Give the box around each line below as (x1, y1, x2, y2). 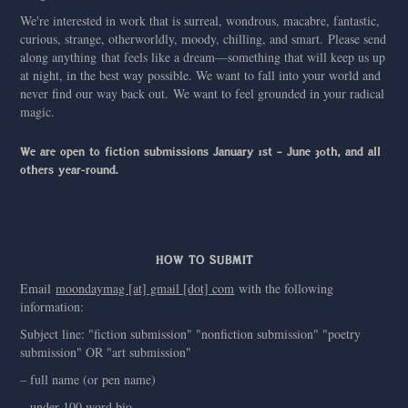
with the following (234, 280, 334, 297)
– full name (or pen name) (20, 371, 157, 388)
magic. (20, 103, 56, 120)
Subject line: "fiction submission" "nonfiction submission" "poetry (20, 325, 362, 342)
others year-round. (20, 162, 119, 177)
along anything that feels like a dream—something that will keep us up (20, 48, 386, 66)
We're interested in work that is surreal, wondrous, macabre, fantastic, (20, 12, 381, 29)
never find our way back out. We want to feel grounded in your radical (20, 85, 385, 102)
